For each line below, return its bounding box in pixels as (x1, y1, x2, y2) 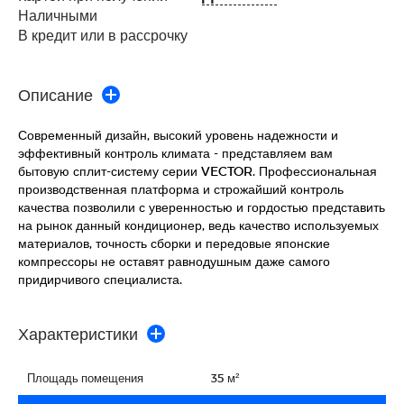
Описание (18, 84, 93, 104)
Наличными (18, 5, 97, 23)
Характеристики (18, 323, 138, 343)
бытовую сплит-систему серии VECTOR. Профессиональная (18, 162, 377, 179)
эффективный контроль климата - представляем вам (18, 144, 333, 161)
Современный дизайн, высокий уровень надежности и (18, 126, 338, 142)
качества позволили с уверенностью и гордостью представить (18, 198, 385, 215)
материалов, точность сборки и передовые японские (18, 234, 330, 251)
